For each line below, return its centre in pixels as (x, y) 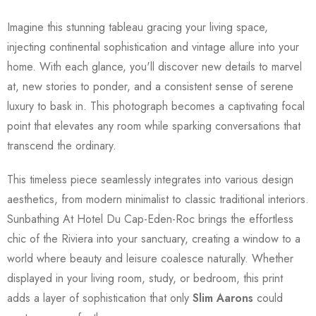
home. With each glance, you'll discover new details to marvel (154, 66)
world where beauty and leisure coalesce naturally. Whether (150, 258)
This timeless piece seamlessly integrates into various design (150, 179)
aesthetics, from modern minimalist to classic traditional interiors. (158, 199)
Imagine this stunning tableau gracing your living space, (138, 27)
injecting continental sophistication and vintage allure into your (153, 47)
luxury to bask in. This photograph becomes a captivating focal (156, 106)
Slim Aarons (223, 298)
